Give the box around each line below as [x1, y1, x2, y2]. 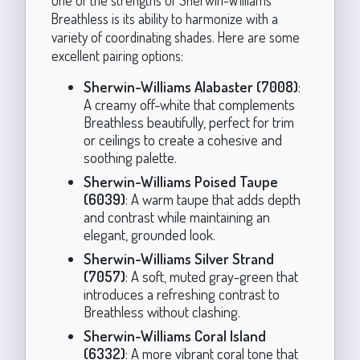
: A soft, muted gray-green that [125, 266, 298, 285]
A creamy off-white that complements [83, 94, 295, 113]
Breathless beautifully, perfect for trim [83, 112, 294, 131]
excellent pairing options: [51, 46, 183, 64]
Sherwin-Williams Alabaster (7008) [83, 76, 298, 96]
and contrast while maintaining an [83, 207, 270, 226]
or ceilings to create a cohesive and [83, 129, 282, 149]
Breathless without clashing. [83, 301, 240, 321]
